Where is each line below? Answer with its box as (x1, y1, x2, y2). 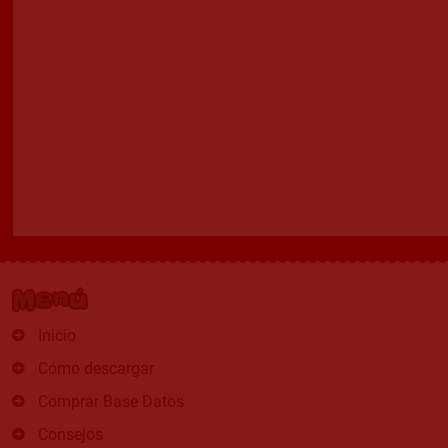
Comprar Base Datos (38, 392, 184, 412)
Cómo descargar (38, 359, 154, 379)
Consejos (38, 425, 103, 445)
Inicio (38, 326, 76, 346)
